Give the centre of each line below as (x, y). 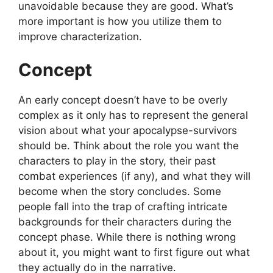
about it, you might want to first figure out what (134, 253)
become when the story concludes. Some (120, 192)
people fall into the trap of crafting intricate (123, 207)
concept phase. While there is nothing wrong (127, 237)
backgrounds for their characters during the (125, 222)
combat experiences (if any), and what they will (134, 176)
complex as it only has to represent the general (133, 115)
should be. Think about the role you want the (129, 146)
